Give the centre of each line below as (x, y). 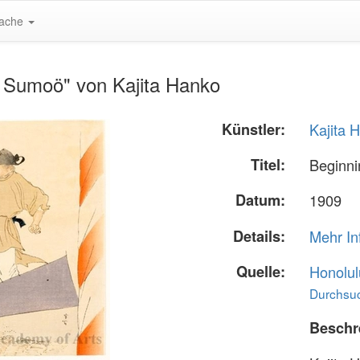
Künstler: (254, 129)
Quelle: (261, 271)
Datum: (261, 200)
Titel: (268, 165)
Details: (260, 236)
